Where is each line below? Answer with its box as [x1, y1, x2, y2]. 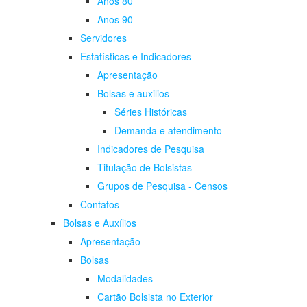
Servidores [80, 31, 127, 45]
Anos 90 [97, 12, 133, 27]
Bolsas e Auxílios [63, 216, 136, 230]
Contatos [80, 197, 119, 212]
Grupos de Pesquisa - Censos [97, 179, 228, 193]
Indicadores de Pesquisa [97, 142, 204, 156]
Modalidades [97, 271, 153, 286]
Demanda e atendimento [114, 123, 222, 138]
